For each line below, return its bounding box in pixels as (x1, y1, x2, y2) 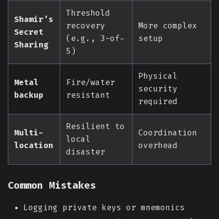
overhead (138, 140, 177, 151)
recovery (66, 21, 105, 31)
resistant (66, 90, 110, 100)
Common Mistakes (8, 179, 96, 192)
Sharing (14, 40, 48, 50)
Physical (138, 71, 177, 81)
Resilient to (66, 121, 125, 131)
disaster (66, 147, 105, 157)
